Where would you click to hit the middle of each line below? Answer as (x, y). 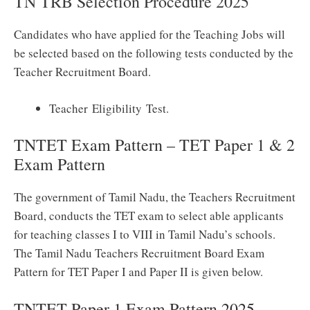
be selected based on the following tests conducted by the (154, 53)
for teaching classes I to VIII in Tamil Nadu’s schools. (145, 235)
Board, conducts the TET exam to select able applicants (149, 216)
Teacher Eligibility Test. (109, 108)
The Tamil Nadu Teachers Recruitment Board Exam (139, 253)
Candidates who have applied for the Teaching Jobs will (149, 35)
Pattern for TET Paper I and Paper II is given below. (138, 272)
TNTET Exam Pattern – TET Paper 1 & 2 (154, 145)
